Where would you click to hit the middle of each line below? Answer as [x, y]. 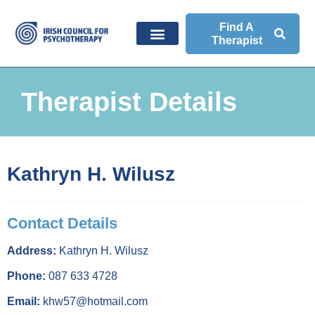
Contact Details [62, 223]
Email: [24, 301]
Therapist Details [129, 102]
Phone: [26, 276]
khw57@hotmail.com [94, 301]
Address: [32, 251]
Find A [237, 27]
